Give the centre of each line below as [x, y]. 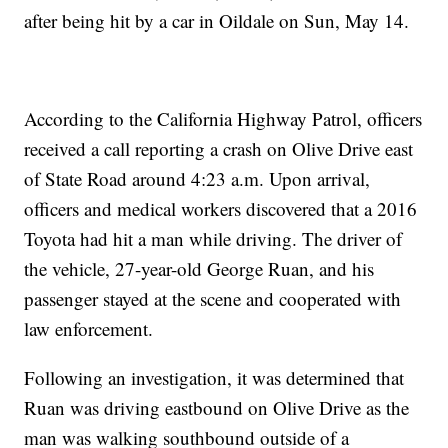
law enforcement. [89, 329]
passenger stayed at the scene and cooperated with [213, 299]
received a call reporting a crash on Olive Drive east [219, 149]
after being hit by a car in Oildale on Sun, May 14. [217, 21]
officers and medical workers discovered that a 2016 [221, 209]
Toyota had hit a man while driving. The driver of [213, 239]
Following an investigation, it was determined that [214, 378]
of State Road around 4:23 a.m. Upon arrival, [197, 179]
